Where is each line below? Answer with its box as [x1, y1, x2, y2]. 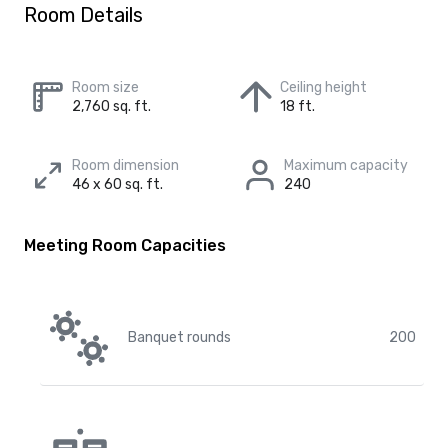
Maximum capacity [284, 157, 408, 174]
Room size [72, 79, 139, 96]
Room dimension [72, 157, 179, 174]
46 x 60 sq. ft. [72, 176, 163, 193]
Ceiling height [280, 79, 367, 96]
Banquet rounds [128, 329, 231, 346]
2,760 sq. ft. [72, 98, 151, 115]
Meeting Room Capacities [24, 236, 226, 255]
